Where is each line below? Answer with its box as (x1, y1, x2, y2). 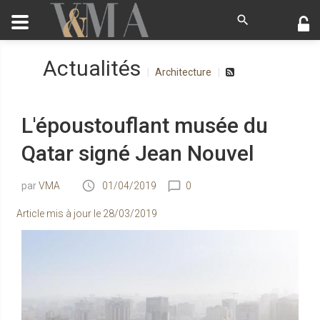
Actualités (43, 56, 141, 81)
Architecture (155, 66, 211, 78)
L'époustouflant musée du (21, 113, 268, 138)
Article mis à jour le (16, 208, 103, 220)
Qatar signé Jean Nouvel (21, 141, 254, 166)
